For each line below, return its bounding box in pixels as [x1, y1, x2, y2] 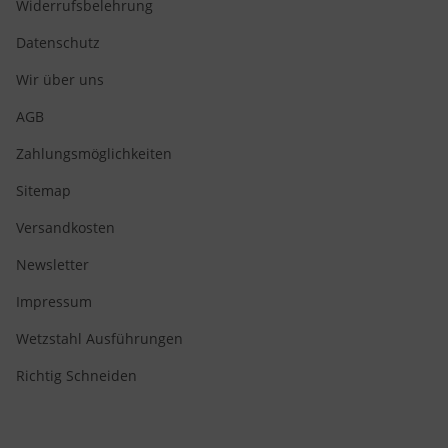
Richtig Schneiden [16, 366, 137, 385]
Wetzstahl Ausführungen [16, 329, 183, 348]
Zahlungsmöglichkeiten [16, 144, 172, 163]
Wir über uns [16, 70, 104, 89]
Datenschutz [16, 33, 100, 52]
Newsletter [16, 255, 89, 274]
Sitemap [16, 181, 71, 200]
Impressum [16, 292, 92, 311]
